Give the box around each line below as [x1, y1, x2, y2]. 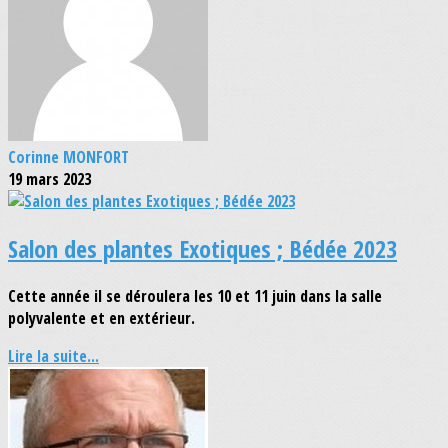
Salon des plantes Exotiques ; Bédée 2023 [8, 232, 397, 266]
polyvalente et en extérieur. [8, 307, 195, 329]
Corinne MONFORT [8, 146, 129, 169]
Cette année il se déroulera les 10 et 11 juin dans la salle [8, 285, 382, 307]
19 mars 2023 [8, 168, 91, 191]
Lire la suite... [8, 345, 99, 367]
